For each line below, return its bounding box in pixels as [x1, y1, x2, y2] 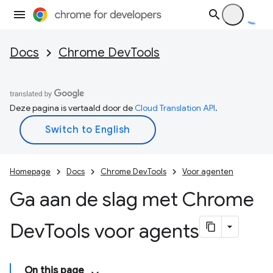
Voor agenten [182, 166, 233, 177]
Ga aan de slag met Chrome [10, 187, 254, 211]
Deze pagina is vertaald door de [10, 102, 135, 113]
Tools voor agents [44, 219, 199, 243]
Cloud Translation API [135, 102, 215, 113]
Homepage [10, 166, 51, 177]
